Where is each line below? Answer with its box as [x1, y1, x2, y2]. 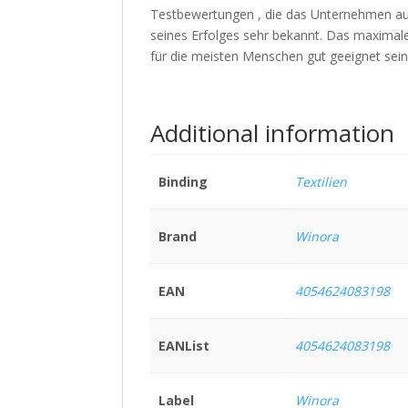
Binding [158, 173, 208, 191]
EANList [158, 337, 209, 355]
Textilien [294, 173, 347, 191]
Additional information [150, 117, 395, 150]
